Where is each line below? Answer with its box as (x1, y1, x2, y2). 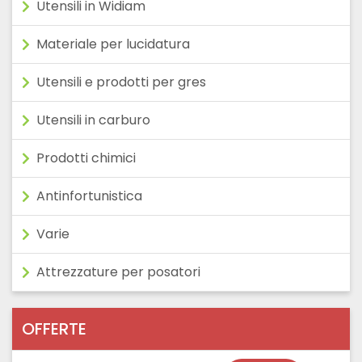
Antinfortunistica (36, 187, 142, 206)
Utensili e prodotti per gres (36, 73, 206, 92)
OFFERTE (22, 318, 86, 341)
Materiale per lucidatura (36, 35, 190, 54)
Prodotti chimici (36, 149, 136, 168)
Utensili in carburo (36, 111, 150, 130)
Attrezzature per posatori (36, 263, 200, 282)
